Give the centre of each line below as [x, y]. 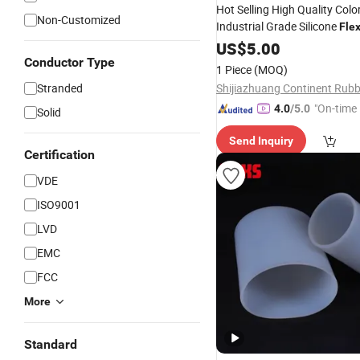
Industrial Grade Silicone [278, 26]
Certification [59, 155]
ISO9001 [59, 205]
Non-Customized [79, 20]
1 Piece [234, 70]
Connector [243, 44]
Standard [51, 344]
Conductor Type [70, 62]
